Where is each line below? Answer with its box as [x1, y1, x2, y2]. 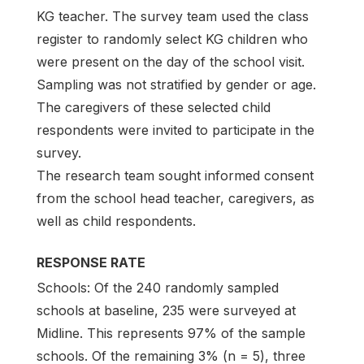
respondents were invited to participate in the [37, 122, 314, 139]
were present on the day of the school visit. [37, 54, 305, 71]
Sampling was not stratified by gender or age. [37, 76, 316, 93]
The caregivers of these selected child [37, 99, 271, 116]
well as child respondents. [37, 213, 196, 230]
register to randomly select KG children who [37, 31, 308, 48]
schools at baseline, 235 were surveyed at [37, 301, 296, 318]
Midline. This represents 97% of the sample [37, 324, 305, 341]
